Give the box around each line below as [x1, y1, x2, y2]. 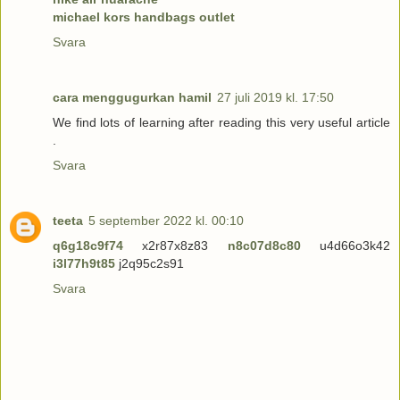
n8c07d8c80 [227, 237, 301, 253]
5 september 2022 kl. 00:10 [88, 212, 244, 228]
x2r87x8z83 [123, 237, 228, 253]
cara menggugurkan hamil [53, 89, 212, 104]
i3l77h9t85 [53, 255, 115, 271]
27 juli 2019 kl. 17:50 [217, 89, 334, 104]
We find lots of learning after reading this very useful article [53, 114, 390, 129]
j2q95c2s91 [115, 255, 184, 271]
